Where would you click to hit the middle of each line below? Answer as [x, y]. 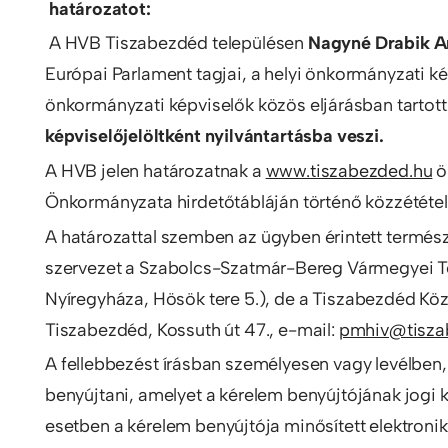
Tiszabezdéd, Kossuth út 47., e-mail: [192, 329]
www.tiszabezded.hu [349, 171]
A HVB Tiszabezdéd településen [178, 43]
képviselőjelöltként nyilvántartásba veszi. [214, 136]
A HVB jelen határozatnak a [155, 171]
